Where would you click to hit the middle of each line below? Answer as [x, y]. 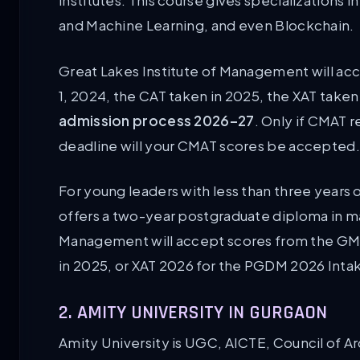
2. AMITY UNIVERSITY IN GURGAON [193, 313]
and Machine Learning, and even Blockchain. [207, 25]
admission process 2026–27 [157, 120]
